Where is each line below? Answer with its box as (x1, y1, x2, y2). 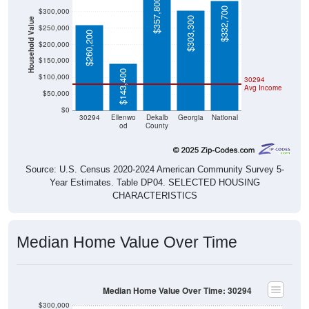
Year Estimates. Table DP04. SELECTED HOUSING (49, 177, 260, 188)
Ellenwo (110, 112, 136, 122)
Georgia (178, 112, 203, 122)
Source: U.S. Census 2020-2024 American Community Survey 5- (25, 164, 284, 175)
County (146, 121, 168, 130)
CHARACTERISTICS (112, 190, 197, 201)
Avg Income (244, 83, 282, 92)
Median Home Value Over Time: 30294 (103, 284, 252, 297)
